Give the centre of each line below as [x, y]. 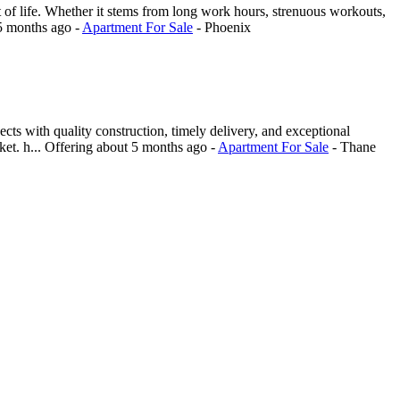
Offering [71, 147]
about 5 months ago [154, 147]
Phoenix [228, 28]
